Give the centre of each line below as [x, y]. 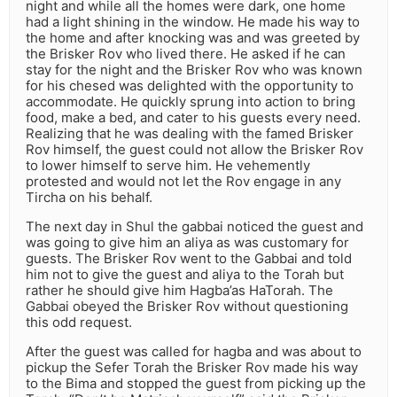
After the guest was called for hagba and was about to [194, 352]
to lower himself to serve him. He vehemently [168, 166]
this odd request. [79, 323]
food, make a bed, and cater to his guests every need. [193, 118]
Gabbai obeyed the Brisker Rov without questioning [187, 307]
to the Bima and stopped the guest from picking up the [196, 384]
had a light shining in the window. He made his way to [193, 22]
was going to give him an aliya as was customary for [187, 243]
